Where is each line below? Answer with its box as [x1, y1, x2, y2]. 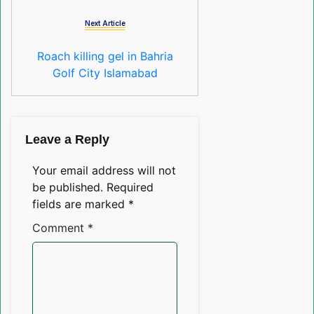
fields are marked [32, 197, 128, 212]
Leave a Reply [25, 132, 109, 147]
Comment [32, 221, 88, 235]
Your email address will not [32, 163, 176, 178]
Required [107, 180, 153, 195]
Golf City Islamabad [52, 66, 158, 81]
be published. [32, 180, 103, 195]
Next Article [84, 19, 125, 28]
